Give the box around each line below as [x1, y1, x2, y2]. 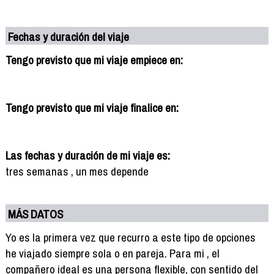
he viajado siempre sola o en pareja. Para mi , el [5, 245, 220, 261]
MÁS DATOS [8, 206, 64, 222]
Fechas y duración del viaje [8, 28, 130, 45]
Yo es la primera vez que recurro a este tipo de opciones [5, 229, 256, 245]
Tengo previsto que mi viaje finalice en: [5, 99, 179, 116]
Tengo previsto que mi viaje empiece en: [5, 51, 183, 68]
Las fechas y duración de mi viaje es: [5, 147, 170, 163]
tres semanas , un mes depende [5, 163, 149, 179]
